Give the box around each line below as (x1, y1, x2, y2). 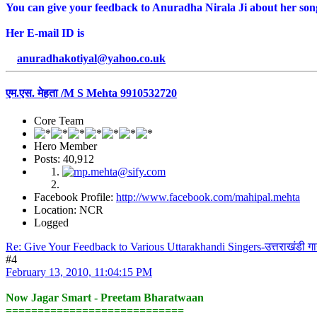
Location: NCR (34, 204, 103, 217)
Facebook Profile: (34, 191, 116, 204)
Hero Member (34, 140, 97, 153)
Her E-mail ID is (6, 26, 84, 39)
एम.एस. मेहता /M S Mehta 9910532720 (6, 87, 177, 100)
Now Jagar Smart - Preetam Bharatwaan (6, 292, 204, 304)
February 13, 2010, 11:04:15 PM (6, 266, 152, 279)
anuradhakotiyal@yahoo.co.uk (17, 52, 166, 64)
